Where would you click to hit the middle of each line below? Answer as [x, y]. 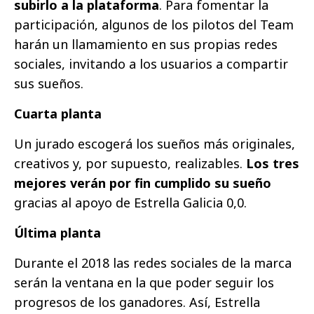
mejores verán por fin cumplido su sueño [143, 183]
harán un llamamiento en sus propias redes [146, 45]
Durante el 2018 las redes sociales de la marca [153, 263]
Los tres [273, 164]
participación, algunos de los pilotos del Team [154, 25]
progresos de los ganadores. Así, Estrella [137, 302]
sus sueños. [49, 84]
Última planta [57, 233]
